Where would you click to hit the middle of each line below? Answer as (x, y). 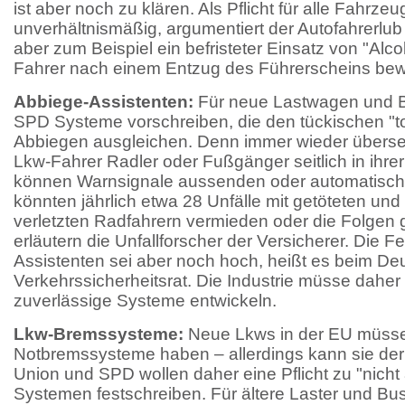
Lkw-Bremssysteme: (99, 334)
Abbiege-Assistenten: (104, 102)
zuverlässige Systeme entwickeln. (145, 301)
